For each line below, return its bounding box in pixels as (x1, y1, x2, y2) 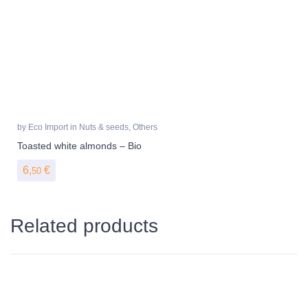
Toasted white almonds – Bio (17, 140, 142, 151)
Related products (10, 214, 158, 236)
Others (133, 122, 157, 132)
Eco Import (28, 122, 70, 132)
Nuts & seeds (79, 122, 129, 132)
